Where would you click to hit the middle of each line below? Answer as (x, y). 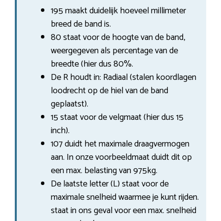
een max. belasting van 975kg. (104, 170)
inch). (60, 130)
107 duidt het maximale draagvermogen (120, 144)
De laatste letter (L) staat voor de (110, 184)
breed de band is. (81, 24)
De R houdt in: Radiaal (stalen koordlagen (124, 77)
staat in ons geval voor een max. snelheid (124, 210)
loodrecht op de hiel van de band (110, 91)
